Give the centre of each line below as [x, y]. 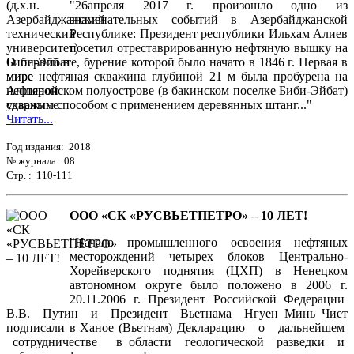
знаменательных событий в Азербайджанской [209, 20]
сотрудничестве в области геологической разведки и [177, 342]
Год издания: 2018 [49, 147]
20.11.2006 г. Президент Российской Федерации [209, 299]
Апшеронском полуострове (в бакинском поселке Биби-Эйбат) [177, 91]
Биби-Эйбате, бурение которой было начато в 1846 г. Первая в [177, 62]
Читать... [30, 119]
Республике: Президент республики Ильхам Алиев [209, 34]
